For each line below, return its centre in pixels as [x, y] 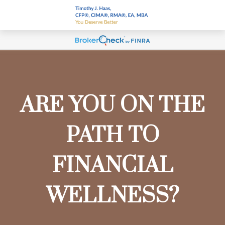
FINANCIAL [113, 166]
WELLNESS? [113, 196]
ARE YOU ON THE [113, 105]
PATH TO [113, 136]
